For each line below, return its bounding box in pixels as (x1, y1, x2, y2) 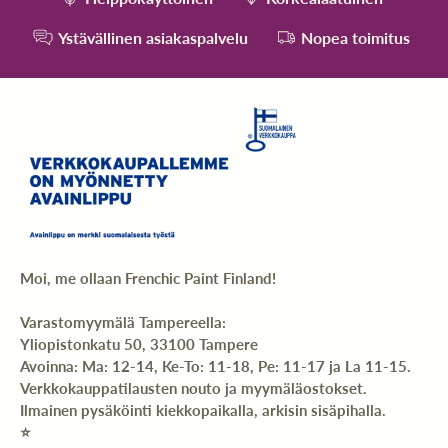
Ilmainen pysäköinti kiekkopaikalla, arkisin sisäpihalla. (20, 400, 386, 419)
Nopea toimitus (300, 27, 410, 47)
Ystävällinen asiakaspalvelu (57, 27, 248, 47)
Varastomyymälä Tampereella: (20, 312, 226, 331)
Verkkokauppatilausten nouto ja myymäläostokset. (20, 378, 367, 397)
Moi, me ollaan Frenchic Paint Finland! (20, 268, 276, 287)
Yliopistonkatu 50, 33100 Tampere (20, 334, 258, 353)
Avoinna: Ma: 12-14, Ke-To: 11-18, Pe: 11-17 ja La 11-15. (20, 356, 411, 375)
